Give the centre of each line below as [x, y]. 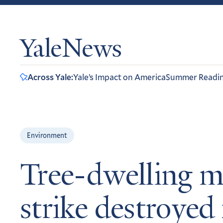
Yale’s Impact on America [119, 77]
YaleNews [71, 51]
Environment [47, 135]
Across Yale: [50, 77]
